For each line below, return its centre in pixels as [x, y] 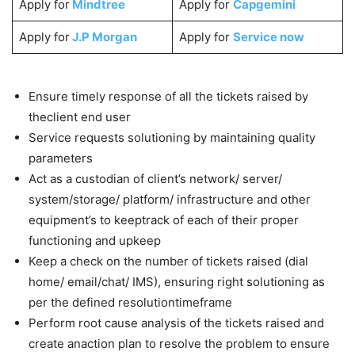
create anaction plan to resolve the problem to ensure [179, 343]
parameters [61, 158]
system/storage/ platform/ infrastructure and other [170, 199]
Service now [268, 36]
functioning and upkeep [95, 240]
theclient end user [80, 116]
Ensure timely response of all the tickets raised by [168, 96]
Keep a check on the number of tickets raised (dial [168, 261]
